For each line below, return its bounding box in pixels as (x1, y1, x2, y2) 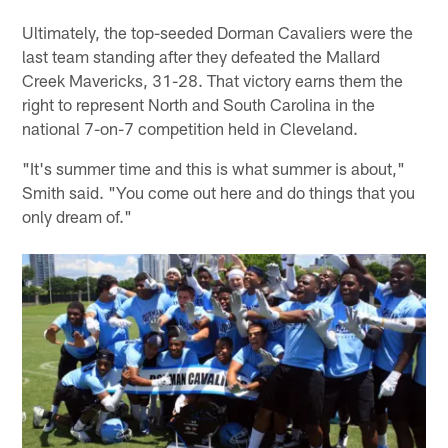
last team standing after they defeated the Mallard (22, 46, 381, 67)
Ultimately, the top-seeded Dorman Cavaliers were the (22, 22, 414, 43)
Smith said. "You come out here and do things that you (22, 182, 416, 203)
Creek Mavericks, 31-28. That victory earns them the (22, 70, 404, 91)
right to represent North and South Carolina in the (22, 94, 376, 115)
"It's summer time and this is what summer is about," (22, 158, 406, 179)
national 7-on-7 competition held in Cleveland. (22, 118, 359, 139)
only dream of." (22, 206, 133, 227)
